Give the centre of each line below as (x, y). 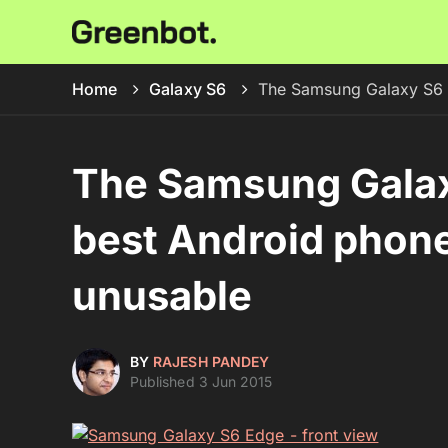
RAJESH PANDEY (211, 361)
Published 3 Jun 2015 (201, 381)
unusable (162, 295)
